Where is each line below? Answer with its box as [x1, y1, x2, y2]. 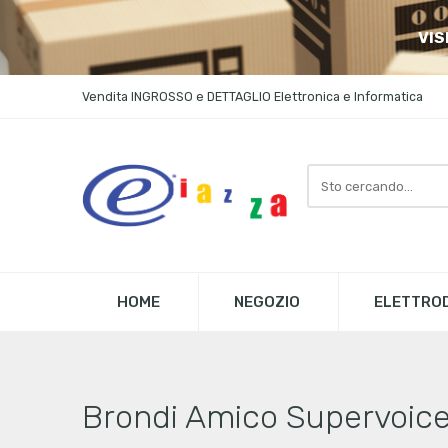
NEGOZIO [233, 292, 300, 311]
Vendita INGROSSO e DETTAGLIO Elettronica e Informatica [81, 89, 423, 104]
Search [305, 164, 354, 179]
